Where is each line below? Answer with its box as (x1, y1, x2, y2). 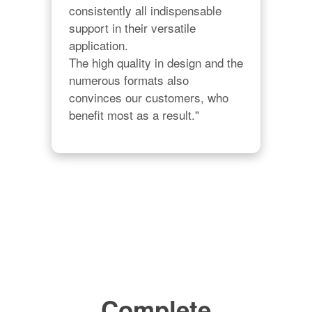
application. (69, 36, 128, 54)
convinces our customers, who (69, 88, 228, 106)
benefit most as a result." (69, 105, 199, 123)
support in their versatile (69, 18, 196, 36)
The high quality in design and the (69, 53, 243, 71)
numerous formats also (69, 70, 189, 88)
